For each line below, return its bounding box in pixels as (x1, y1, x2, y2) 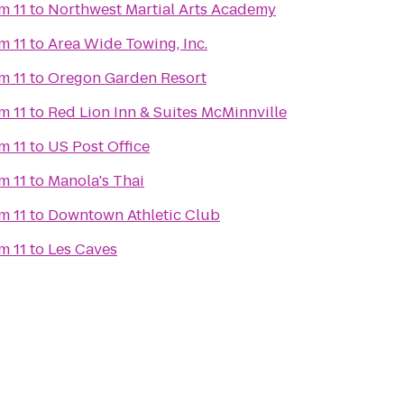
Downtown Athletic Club (48, 205, 220, 225)
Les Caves (48, 239, 117, 260)
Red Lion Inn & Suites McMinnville (48, 102, 287, 123)
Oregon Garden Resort (48, 68, 207, 88)
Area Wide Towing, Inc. (48, 33, 207, 54)
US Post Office (48, 136, 150, 157)
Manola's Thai (48, 170, 144, 191)
